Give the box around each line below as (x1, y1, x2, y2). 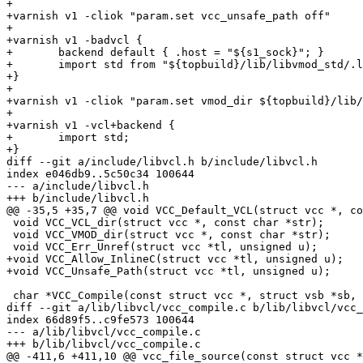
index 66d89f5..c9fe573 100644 (6, 314, 194, 327)
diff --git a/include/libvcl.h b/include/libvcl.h (6, 156, 318, 169)
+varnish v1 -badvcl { (6, 34, 143, 47)
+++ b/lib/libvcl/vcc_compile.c (6, 338, 201, 351)
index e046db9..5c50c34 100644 (6, 168, 194, 181)
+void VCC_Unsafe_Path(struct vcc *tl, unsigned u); (6, 265, 331, 278)
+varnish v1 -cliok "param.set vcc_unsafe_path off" (6, 10, 331, 23)
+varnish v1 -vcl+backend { (6, 119, 175, 132)
